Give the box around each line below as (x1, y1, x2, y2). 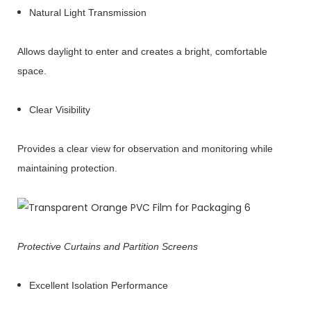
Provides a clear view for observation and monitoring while (17, 143, 273, 155)
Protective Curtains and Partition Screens (17, 241, 198, 253)
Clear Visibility (28, 104, 90, 116)
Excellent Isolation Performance (28, 280, 168, 292)
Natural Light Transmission (28, 7, 146, 19)
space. (17, 65, 47, 77)
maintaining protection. (17, 162, 117, 174)
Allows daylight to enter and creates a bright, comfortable (17, 46, 267, 58)
